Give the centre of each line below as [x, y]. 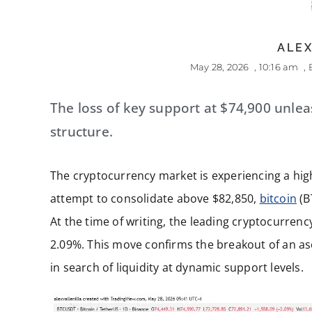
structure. [81, 131]
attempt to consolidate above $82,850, [155, 198]
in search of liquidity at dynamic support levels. [177, 267]
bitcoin [278, 198]
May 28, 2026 [220, 67]
